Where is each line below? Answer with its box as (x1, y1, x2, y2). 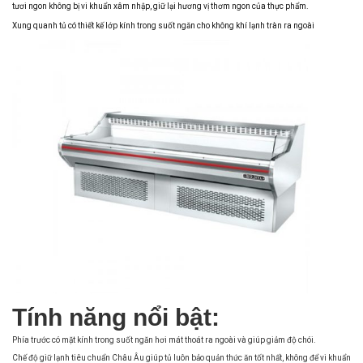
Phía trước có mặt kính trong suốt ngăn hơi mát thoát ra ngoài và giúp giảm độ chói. (12, 335, 316, 345)
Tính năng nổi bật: (12, 304, 220, 331)
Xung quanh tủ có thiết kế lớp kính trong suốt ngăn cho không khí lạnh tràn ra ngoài (12, 20, 314, 30)
